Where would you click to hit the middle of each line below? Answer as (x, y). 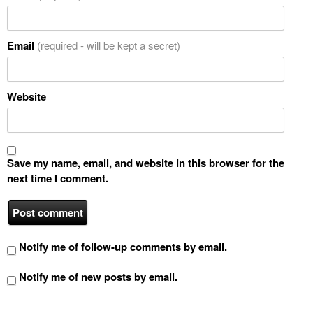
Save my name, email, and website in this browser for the (146, 163)
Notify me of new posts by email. (98, 277)
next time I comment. (58, 179)
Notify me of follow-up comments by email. (123, 247)
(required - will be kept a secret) (109, 45)
